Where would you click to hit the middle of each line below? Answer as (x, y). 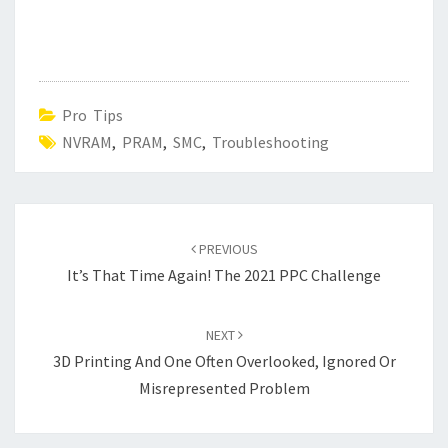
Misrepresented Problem (224, 388)
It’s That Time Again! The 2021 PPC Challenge (224, 275)
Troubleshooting (270, 142)
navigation (64, 242)
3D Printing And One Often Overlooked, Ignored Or (224, 361)
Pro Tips (92, 115)
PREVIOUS (226, 249)
